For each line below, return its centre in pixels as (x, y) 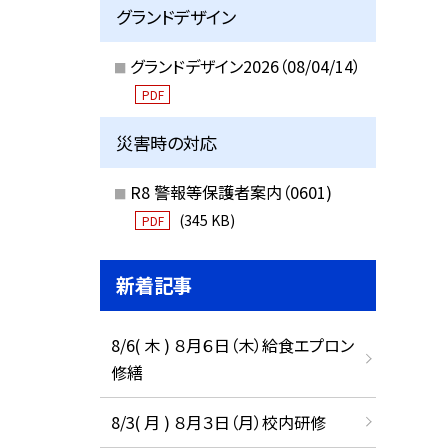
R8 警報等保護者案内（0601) (230, 191)
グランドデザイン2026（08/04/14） (245, 65)
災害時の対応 (167, 143)
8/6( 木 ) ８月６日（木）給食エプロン (232, 345)
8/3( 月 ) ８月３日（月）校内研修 (218, 421)
